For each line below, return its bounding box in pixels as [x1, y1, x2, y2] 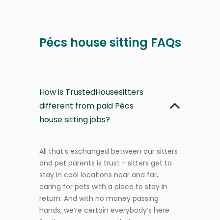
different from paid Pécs [39, 100, 134, 111]
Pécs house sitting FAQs [39, 34, 181, 51]
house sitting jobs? [39, 113, 110, 125]
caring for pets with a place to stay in [39, 181, 167, 192]
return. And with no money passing [39, 193, 159, 203]
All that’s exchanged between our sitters [39, 146, 178, 156]
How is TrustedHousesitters [39, 86, 143, 98]
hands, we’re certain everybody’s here [39, 205, 169, 215]
